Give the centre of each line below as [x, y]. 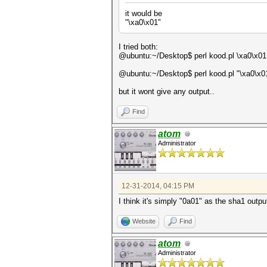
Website [144, 221]
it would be [144, 13]
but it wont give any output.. [167, 91]
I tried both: [138, 47]
